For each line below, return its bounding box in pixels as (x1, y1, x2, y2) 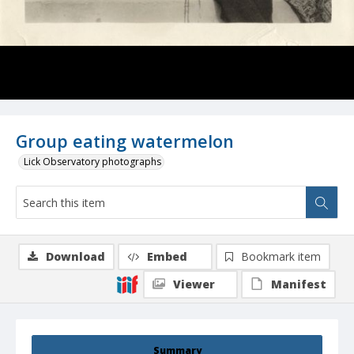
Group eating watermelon (16, 130, 234, 153)
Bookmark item (241, 249, 321, 265)
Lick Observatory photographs (24, 155, 161, 169)
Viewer (173, 277, 215, 292)
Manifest (271, 277, 326, 292)
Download (46, 249, 105, 265)
